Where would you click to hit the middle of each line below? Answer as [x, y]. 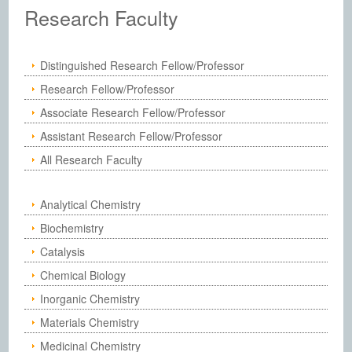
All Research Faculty [92, 159]
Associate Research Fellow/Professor [133, 112]
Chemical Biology [83, 275]
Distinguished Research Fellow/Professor [143, 65]
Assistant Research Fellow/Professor [132, 136]
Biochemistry [72, 228]
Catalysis [63, 251]
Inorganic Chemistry [90, 299]
